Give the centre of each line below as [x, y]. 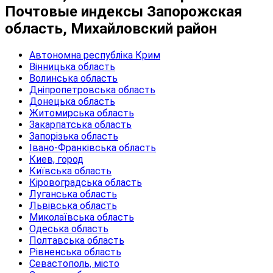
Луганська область [73, 194]
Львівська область [73, 205]
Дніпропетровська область [92, 90]
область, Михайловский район [111, 28]
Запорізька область [74, 136]
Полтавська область [77, 240]
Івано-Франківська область [93, 147]
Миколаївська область [82, 217]
